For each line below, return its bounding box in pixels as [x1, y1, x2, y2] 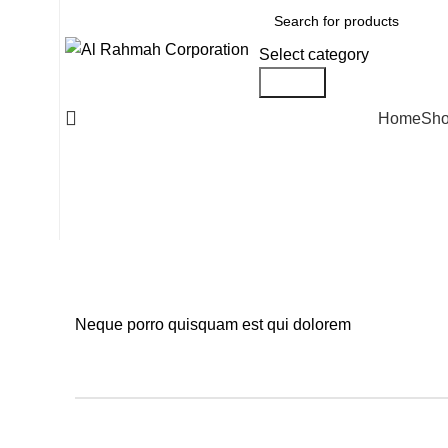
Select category [259, 46, 369, 63]
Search [267, 74, 318, 91]
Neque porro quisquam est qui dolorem [75, 316, 351, 333]
